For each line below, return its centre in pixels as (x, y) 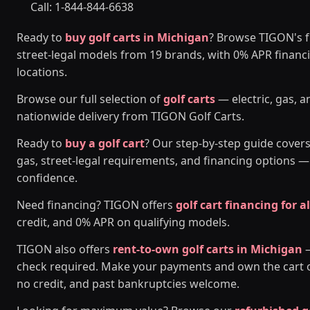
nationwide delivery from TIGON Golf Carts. (130, 116)
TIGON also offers (65, 249)
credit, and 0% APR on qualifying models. (123, 222)
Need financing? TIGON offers (96, 205)
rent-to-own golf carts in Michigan (208, 249)
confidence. (47, 178)
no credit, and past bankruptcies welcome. (128, 284)
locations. (42, 72)
